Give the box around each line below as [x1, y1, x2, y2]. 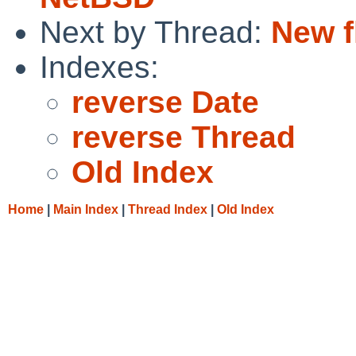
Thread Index [128, 202, 207, 216]
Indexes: [40, 49, 159, 84]
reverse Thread [72, 119, 296, 154]
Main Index [53, 202, 118, 216]
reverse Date [72, 84, 259, 119]
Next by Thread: [40, 14, 271, 49]
